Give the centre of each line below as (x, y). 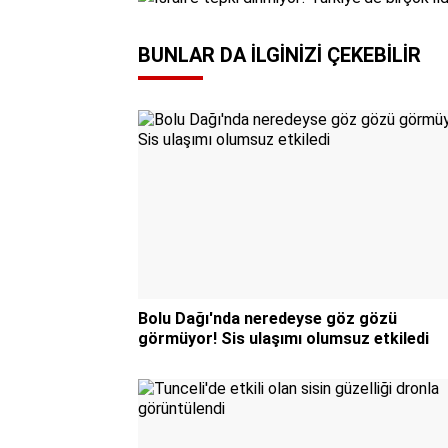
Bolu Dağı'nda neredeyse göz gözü (267, 319)
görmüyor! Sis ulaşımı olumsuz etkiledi (283, 339)
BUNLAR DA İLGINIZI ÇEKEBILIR (279, 55)
